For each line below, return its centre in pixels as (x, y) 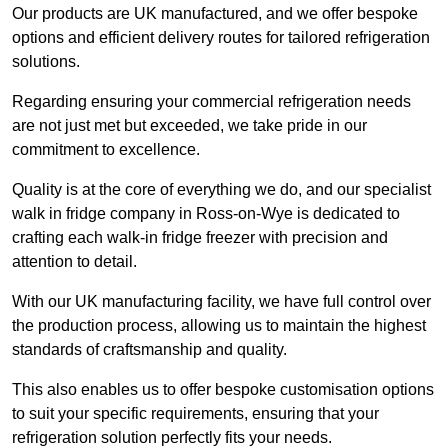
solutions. (46, 62)
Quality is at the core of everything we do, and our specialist (221, 190)
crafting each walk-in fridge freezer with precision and (200, 238)
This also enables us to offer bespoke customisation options (223, 390)
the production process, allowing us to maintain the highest (219, 326)
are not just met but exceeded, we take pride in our (189, 126)
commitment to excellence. (108, 150)
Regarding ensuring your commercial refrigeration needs (211, 102)
